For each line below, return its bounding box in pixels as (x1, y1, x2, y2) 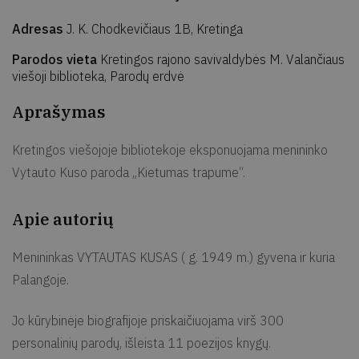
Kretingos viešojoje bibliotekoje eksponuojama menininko (12, 142, 328, 159)
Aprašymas (12, 101, 106, 123)
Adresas (12, 21, 67, 38)
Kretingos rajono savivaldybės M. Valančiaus (100, 51, 345, 68)
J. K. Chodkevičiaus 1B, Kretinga (67, 21, 243, 38)
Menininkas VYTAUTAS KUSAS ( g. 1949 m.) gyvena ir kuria (12, 249, 335, 266)
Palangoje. (12, 272, 69, 288)
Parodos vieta (12, 51, 100, 68)
